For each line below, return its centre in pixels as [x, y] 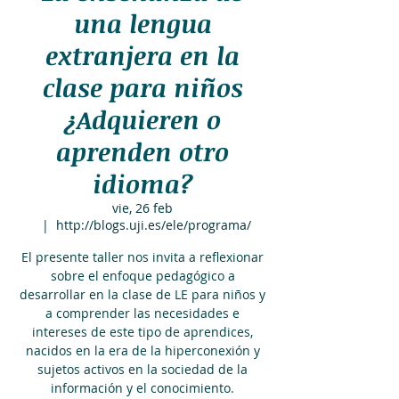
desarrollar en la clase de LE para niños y [142, 294]
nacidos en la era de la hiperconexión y [142, 350]
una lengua [142, 23]
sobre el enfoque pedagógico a [142, 276]
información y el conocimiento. [142, 388]
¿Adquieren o [142, 119]
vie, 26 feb [142, 208]
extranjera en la [142, 55]
